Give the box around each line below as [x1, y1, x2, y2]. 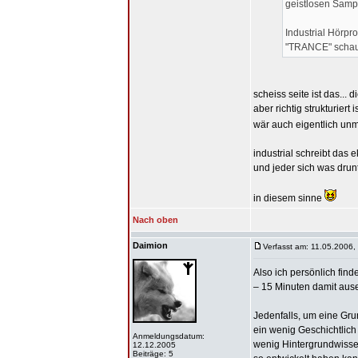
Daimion [133, 241, 168, 250]
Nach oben [133, 215, 178, 225]
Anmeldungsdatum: [133, 332, 205, 340]
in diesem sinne [253, 193, 324, 204]
